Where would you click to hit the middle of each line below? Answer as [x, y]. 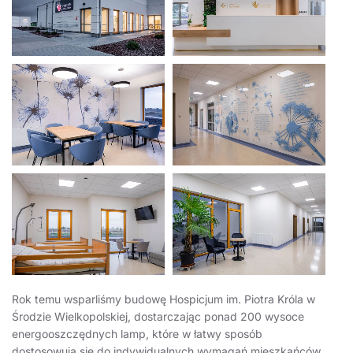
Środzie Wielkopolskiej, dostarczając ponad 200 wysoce [158, 317]
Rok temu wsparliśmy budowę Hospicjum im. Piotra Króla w [163, 299]
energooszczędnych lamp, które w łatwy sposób [137, 334]
